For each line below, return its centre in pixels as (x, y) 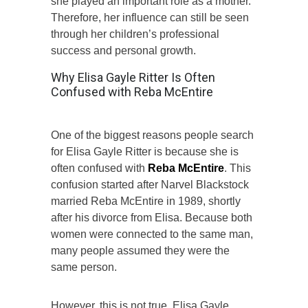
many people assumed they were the (140, 250)
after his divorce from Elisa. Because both (152, 217)
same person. (84, 267)
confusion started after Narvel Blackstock (150, 184)
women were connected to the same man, (152, 234)
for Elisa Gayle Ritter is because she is (145, 151)
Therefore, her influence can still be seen (150, 17)
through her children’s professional (135, 34)
